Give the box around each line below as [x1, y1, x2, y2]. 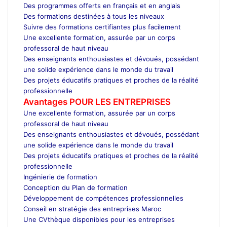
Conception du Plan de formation [23, 183, 128, 192]
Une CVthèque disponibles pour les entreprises [23, 215, 175, 223]
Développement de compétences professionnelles [23, 194, 183, 202]
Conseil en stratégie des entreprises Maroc [23, 204, 161, 213]
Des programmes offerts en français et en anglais [23, 1, 180, 10]
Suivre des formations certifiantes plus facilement [23, 22, 181, 31]
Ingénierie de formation [23, 172, 97, 181]
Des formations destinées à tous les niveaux [23, 12, 164, 20]
